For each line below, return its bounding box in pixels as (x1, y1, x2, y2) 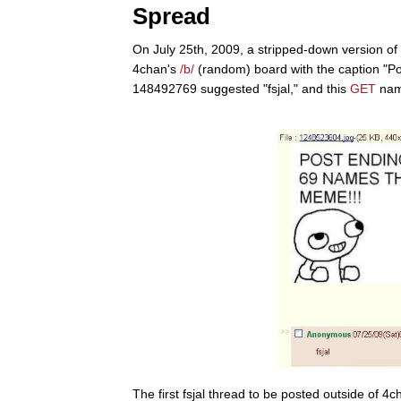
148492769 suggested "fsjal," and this (132, 81, 350, 96)
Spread (132, 2, 210, 30)
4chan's (132, 61, 180, 76)
